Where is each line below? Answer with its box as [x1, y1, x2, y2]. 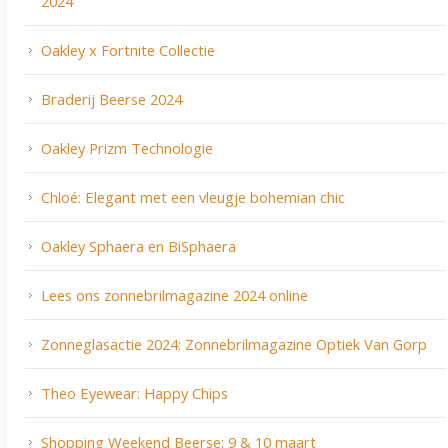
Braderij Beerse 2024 [41, 89, 182, 110]
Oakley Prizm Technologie [41, 138, 213, 159]
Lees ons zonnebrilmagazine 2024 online [41, 285, 308, 306]
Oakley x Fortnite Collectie [41, 40, 215, 61]
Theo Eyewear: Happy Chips [41, 383, 228, 404]
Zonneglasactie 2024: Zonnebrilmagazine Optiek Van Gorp [41, 334, 427, 355]
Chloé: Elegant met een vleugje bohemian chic [41, 187, 345, 208]
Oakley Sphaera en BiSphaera [41, 236, 236, 257]
